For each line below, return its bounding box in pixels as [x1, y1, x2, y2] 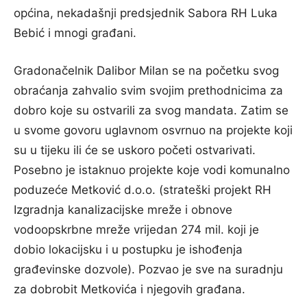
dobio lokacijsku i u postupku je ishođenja [14, 243, 243, 256]
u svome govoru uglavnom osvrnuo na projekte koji [14, 123, 293, 137]
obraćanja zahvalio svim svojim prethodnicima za [14, 84, 283, 97]
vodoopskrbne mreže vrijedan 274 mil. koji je [14, 223, 259, 236]
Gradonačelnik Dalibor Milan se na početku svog [14, 64, 279, 77]
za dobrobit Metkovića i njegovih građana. [14, 282, 245, 296]
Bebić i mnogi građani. [14, 26, 136, 40]
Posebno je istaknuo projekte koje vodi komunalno [14, 163, 290, 177]
